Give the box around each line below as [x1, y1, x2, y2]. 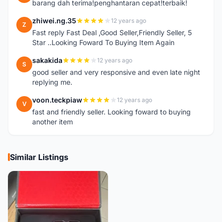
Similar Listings [10, 152, 68, 162]
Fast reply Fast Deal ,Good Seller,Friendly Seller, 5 [32, 28, 192, 37]
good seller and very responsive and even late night [32, 68, 200, 76]
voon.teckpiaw [32, 96, 82, 104]
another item [32, 117, 73, 126]
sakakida [32, 56, 62, 64]
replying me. [32, 78, 72, 86]
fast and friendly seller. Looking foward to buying [32, 108, 191, 116]
